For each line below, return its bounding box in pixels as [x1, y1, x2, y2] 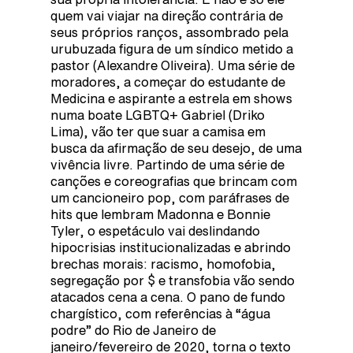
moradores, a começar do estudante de [50, 75, 285, 88]
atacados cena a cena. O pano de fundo [50, 290, 285, 303]
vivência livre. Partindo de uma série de [50, 158, 284, 171]
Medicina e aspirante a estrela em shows [50, 91, 292, 105]
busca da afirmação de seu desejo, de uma [50, 141, 302, 154]
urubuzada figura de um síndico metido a [50, 42, 293, 55]
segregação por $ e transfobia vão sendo [50, 273, 295, 287]
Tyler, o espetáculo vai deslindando [50, 224, 260, 237]
